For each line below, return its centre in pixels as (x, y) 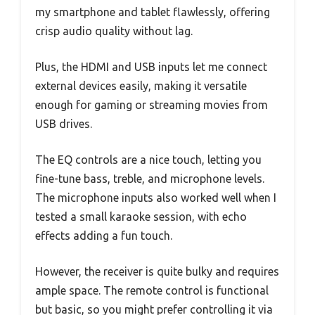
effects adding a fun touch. (104, 236)
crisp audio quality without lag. (114, 31)
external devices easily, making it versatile (141, 86)
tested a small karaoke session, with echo (141, 217)
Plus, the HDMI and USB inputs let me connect (151, 67)
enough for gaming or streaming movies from (152, 105)
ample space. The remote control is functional (152, 291)
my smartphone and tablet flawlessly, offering (153, 12)
